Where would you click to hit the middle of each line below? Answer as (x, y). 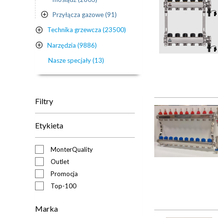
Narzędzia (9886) (72, 45)
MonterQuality (72, 149)
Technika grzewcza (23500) (87, 30)
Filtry (44, 101)
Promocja (64, 173)
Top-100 (64, 186)
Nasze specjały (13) (76, 60)
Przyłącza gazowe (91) (85, 14)
